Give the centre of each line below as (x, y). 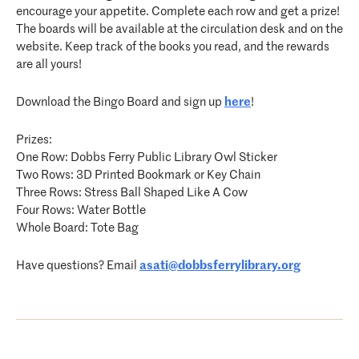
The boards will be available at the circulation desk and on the (179, 29)
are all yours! (49, 65)
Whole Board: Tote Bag (77, 228)
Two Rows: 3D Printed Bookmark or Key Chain (138, 175)
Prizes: (34, 140)
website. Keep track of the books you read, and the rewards (173, 47)
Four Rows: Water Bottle (81, 210)
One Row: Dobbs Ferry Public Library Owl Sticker (147, 157)
